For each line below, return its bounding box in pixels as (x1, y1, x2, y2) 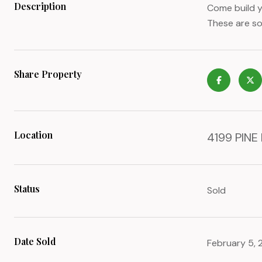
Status (14, 182, 40, 195)
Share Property (14, 68, 82, 80)
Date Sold (14, 235, 56, 247)
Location (14, 129, 53, 141)
